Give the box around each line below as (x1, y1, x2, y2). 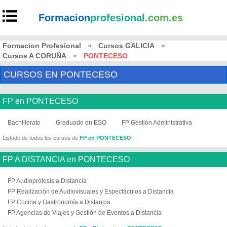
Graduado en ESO (56, 119, 106, 126)
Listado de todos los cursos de (3, 135, 80, 141)
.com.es (145, 12, 183, 23)
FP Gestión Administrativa (122, 119, 192, 126)
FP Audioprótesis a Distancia (8, 177, 87, 184)
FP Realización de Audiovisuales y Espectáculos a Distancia (8, 188, 174, 195)
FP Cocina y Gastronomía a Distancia (8, 199, 110, 206)
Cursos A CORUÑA (3, 52, 66, 60)
